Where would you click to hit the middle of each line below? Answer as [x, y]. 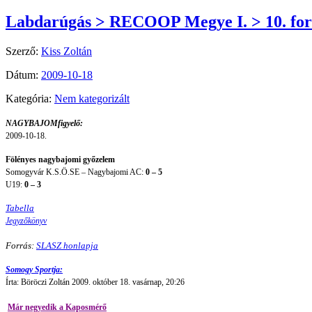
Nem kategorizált [92, 99]
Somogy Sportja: [34, 270]
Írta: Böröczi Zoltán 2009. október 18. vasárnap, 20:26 [95, 282]
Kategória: [30, 99]
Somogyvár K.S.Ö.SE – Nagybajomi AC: [76, 172]
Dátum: [23, 75]
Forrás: [21, 246]
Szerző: [23, 52]
